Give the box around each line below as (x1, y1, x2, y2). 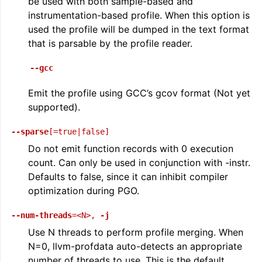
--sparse (11, 127, 49, 136)
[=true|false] (49, 127, 109, 136)
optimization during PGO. (28, 185, 139, 196)
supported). (28, 101, 80, 113)
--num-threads (11, 211, 72, 220)
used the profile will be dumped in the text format (28, 23, 249, 35)
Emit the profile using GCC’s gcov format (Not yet (28, 87, 250, 99)
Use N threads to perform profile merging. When (28, 226, 243, 238)
